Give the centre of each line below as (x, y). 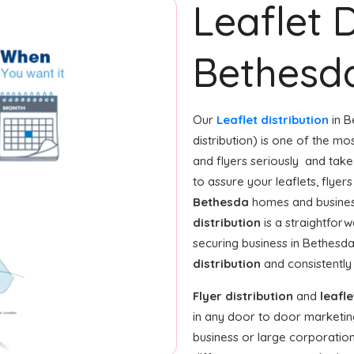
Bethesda (221, 202)
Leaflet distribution (273, 120)
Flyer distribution (243, 296)
